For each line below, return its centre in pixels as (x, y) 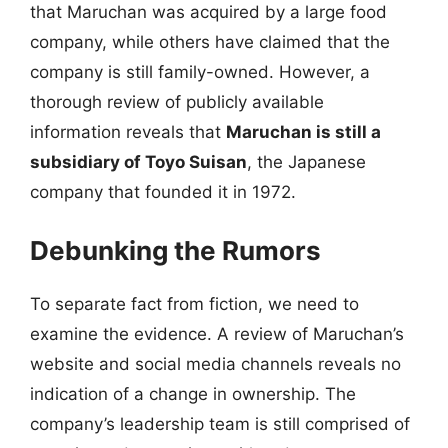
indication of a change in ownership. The (193, 393)
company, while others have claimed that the (210, 42)
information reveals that (128, 132)
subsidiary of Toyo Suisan (138, 162)
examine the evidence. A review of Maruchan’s (217, 333)
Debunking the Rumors (175, 250)
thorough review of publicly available (177, 102)
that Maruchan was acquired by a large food (208, 12)
